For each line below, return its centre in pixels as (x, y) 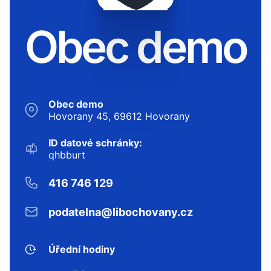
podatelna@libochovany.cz (121, 212)
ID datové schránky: (95, 143)
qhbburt (67, 155)
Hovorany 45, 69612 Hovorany (119, 116)
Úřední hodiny (82, 250)
